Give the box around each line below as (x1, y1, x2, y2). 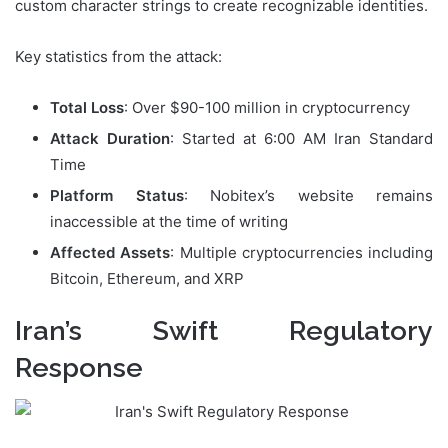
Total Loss (50, 97, 124, 117)
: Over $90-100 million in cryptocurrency (124, 97, 410, 117)
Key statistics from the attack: (15, 46, 222, 66)
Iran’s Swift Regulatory (15, 314, 433, 346)
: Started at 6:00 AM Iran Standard (170, 128, 433, 148)
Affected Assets (50, 242, 171, 262)
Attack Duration (50, 128, 170, 148)
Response (15, 351, 143, 383)
